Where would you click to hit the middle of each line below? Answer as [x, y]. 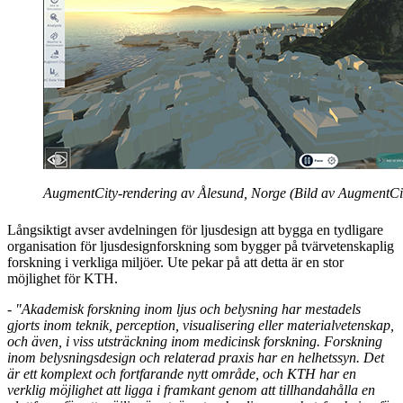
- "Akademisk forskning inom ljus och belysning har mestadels [184, 309]
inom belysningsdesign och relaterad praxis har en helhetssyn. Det [196, 357]
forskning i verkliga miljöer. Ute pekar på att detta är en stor [175, 262]
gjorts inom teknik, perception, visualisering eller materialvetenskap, [201, 325]
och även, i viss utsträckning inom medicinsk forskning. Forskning [195, 341]
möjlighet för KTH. [63, 278]
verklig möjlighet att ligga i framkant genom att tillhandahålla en [191, 390]
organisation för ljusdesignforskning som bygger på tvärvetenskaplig [201, 246]
